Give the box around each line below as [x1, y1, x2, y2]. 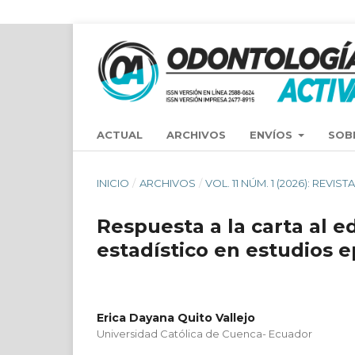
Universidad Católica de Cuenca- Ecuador [97, 326, 312, 340]
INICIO [97, 176, 129, 189]
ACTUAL [97, 128, 143, 141]
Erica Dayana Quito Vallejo [97, 310, 255, 325]
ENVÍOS [250, 128, 296, 141]
